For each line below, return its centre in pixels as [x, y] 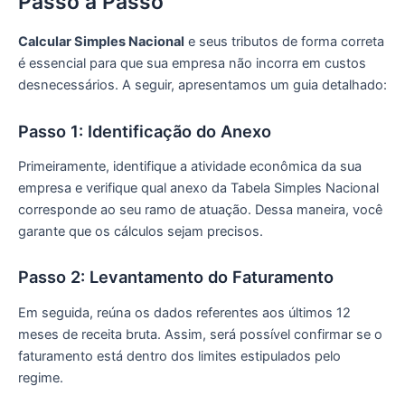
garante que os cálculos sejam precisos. [141, 232]
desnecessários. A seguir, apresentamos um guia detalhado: [202, 85]
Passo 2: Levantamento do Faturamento [176, 277]
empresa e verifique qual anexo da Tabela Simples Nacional [198, 188]
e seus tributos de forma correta [284, 42]
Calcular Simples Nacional [101, 42]
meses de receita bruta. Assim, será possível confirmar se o [200, 334]
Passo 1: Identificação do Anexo [145, 131]
